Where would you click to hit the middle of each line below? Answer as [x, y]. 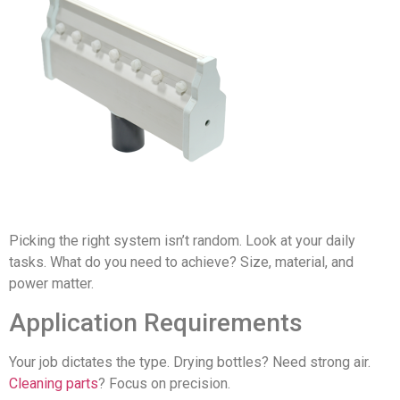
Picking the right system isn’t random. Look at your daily [182, 241]
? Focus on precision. [164, 383]
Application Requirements [156, 322]
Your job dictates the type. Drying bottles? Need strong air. [190, 362]
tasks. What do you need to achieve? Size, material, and [181, 262]
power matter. [51, 284]
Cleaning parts [54, 383]
